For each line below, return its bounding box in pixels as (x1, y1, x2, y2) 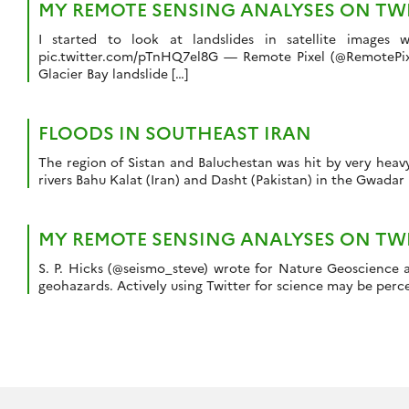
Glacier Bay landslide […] (38, 64, 188, 83)
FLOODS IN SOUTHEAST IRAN (38, 119, 311, 145)
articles (17, 373, 99, 405)
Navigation (17, 311, 137, 343)
